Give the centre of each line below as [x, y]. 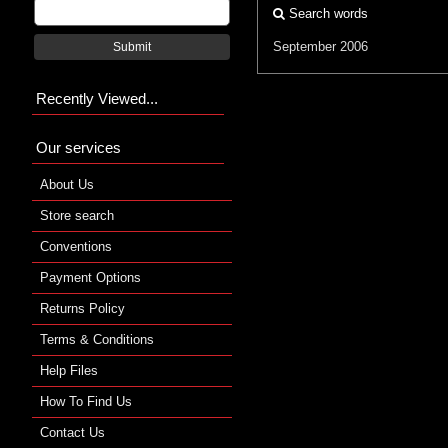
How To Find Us [86, 401]
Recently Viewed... [97, 98]
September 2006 [320, 46]
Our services [78, 147]
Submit [132, 46]
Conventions [76, 246]
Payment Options [90, 277]
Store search [77, 215]
